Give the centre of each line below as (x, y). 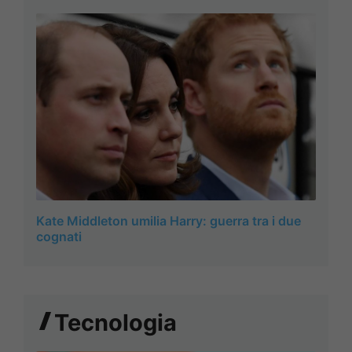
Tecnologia (116, 322)
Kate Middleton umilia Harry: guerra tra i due (169, 220)
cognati (59, 236)
